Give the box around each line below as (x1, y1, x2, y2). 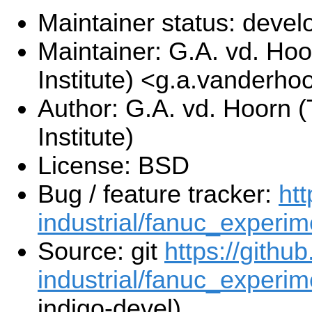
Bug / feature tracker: (38, 180, 279, 209)
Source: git (38, 237, 164, 266)
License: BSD (38, 152, 189, 180)
